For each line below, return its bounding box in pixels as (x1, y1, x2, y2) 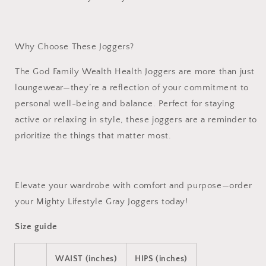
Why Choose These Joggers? (15, 42, 134, 52)
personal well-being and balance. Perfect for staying (15, 99, 235, 109)
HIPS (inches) (135, 254, 188, 264)
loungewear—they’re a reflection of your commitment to (15, 83, 249, 93)
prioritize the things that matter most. (15, 131, 172, 141)
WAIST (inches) (55, 254, 118, 264)
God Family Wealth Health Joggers (33, 66, 176, 77)
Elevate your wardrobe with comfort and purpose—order (15, 180, 252, 191)
